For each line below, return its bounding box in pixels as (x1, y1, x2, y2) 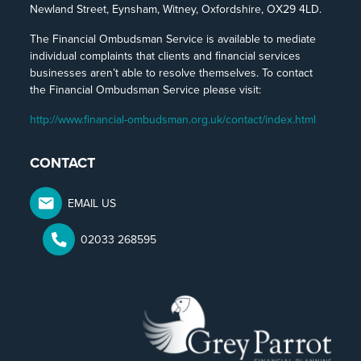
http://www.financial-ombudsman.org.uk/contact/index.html (30, 111, 317, 128)
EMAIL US (68, 194, 117, 211)
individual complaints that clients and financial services (30, 48, 301, 64)
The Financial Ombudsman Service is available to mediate (30, 31, 317, 48)
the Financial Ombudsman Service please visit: (30, 81, 262, 98)
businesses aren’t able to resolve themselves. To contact (30, 64, 313, 81)
